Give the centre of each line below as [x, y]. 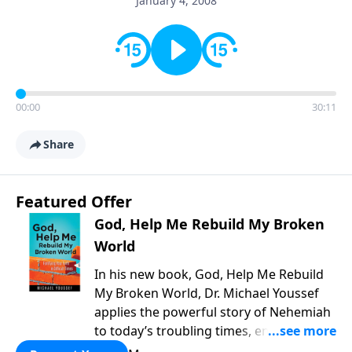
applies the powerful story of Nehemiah [213, 312]
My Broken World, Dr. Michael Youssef [207, 293]
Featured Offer [74, 202]
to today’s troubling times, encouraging [213, 331]
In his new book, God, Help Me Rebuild [209, 274]
